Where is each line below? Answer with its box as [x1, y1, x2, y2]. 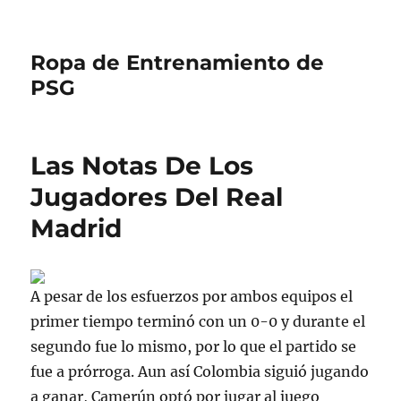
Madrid [30, 213, 123, 243]
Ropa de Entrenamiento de [30, 50, 325, 75]
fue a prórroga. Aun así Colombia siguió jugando [30, 363, 370, 380]
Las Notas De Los [30, 150, 254, 181]
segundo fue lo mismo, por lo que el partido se [30, 337, 357, 355]
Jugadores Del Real [30, 182, 284, 212]
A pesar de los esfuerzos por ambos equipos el [30, 287, 354, 305]
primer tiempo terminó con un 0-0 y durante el [30, 312, 366, 330]
